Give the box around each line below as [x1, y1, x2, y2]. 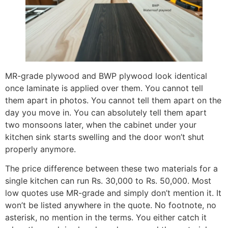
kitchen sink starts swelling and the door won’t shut [5, 131, 204, 142]
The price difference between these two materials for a [5, 163, 218, 174]
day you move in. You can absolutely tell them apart [5, 107, 207, 118]
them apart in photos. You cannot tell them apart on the [5, 95, 221, 105]
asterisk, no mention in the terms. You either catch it [5, 212, 207, 222]
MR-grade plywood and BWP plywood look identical [5, 70, 207, 81]
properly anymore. [5, 144, 76, 154]
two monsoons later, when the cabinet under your [5, 119, 196, 130]
